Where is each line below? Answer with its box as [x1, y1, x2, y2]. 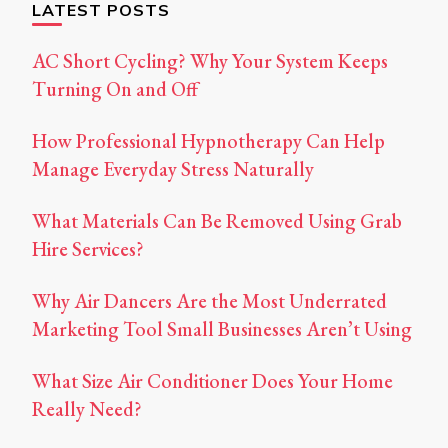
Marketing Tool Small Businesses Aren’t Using [32, 316, 412, 343]
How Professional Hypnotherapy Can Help [32, 128, 385, 155]
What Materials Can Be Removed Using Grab [32, 208, 402, 235]
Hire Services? [32, 236, 144, 263]
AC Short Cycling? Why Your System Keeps [32, 48, 388, 75]
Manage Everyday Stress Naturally [32, 156, 314, 183]
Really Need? [32, 396, 142, 423]
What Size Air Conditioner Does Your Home [32, 368, 393, 395]
